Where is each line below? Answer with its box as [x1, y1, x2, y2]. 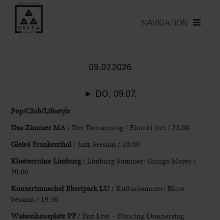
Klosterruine [11, 155, 54, 166]
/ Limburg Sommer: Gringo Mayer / [82, 155, 196, 166]
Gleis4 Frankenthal [11, 138, 72, 150]
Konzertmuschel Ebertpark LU [11, 182, 110, 194]
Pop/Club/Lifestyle [11, 105, 71, 116]
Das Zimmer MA [11, 121, 66, 133]
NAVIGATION [141, 18, 188, 27]
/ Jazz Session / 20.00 [71, 138, 140, 150]
